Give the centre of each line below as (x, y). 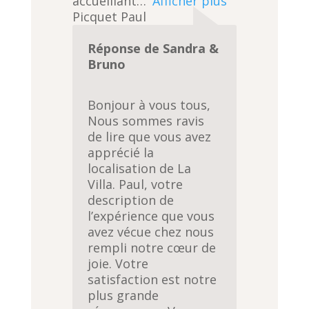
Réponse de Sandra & (153, 48)
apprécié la (121, 152)
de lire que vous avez (150, 136)
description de (131, 200)
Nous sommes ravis (146, 120)
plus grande (123, 295)
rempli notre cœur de (152, 247)
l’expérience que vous (151, 216)
